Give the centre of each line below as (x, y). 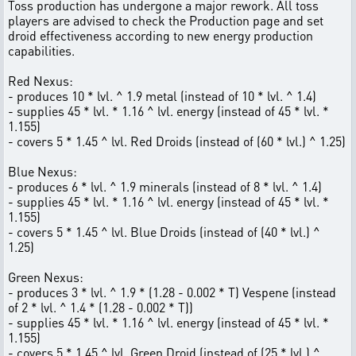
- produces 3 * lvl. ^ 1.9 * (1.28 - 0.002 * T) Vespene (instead (172, 292)
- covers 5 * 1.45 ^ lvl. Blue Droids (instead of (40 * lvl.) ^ (164, 232)
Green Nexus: (46, 277)
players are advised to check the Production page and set (166, 20)
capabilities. (41, 50)
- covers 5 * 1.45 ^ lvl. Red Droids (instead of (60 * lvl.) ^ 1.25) (177, 141)
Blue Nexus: (43, 171)
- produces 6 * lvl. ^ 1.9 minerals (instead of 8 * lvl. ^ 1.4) (165, 186)
